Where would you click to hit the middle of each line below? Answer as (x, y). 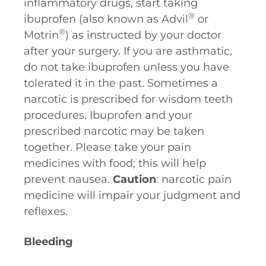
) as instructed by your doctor (143, 35)
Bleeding (48, 242)
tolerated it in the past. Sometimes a (121, 83)
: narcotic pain (194, 179)
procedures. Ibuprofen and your (108, 115)
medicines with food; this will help (115, 163)
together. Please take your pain (107, 147)
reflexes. (47, 211)
